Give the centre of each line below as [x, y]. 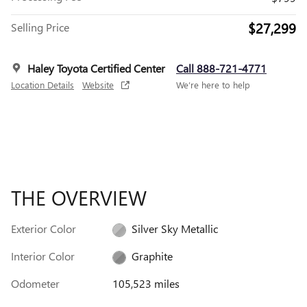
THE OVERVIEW [79, 198]
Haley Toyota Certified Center [96, 69]
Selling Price [40, 27]
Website [98, 85]
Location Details [42, 85]
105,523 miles [146, 284]
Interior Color [43, 256]
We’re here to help [213, 85]
